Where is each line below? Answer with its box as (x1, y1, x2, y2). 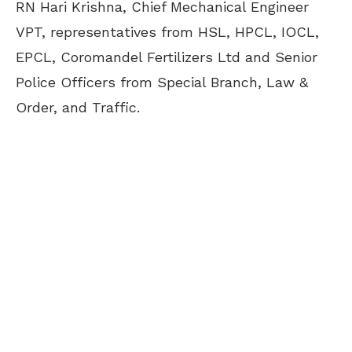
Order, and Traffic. (16, 98, 140, 115)
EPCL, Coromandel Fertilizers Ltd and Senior (16, 48, 317, 65)
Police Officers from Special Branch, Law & (16, 73, 308, 90)
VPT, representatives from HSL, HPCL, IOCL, (16, 23, 319, 40)
